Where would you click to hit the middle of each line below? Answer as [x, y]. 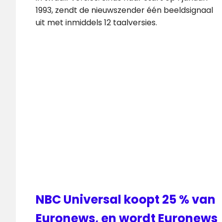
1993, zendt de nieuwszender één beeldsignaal [124, 10]
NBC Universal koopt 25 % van [126, 199]
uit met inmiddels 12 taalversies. [96, 22]
